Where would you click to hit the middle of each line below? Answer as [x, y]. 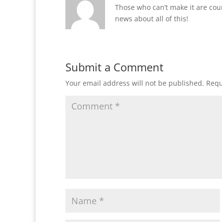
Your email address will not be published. [135, 83]
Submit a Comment [114, 67]
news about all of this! [152, 19]
